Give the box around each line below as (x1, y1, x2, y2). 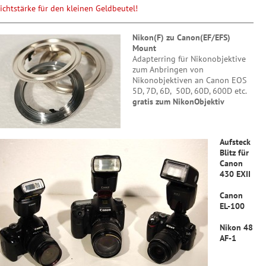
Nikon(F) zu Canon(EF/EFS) (132, 32, 230, 43)
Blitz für (220, 147, 249, 158)
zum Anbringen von (132, 64, 204, 75)
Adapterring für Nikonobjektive (132, 53, 246, 64)
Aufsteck (220, 137, 251, 147)
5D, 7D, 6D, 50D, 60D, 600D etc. (132, 85, 247, 96)
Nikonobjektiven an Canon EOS (132, 75, 246, 85)
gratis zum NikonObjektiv (132, 96, 224, 107)
